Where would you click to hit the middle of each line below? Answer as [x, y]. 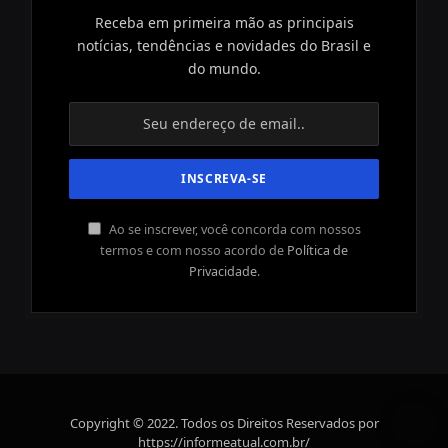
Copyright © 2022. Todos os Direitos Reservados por [224, 422]
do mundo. [224, 68]
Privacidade [222, 271]
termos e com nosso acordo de [193, 250]
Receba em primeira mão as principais [224, 22]
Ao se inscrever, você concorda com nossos [233, 229]
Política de [317, 250]
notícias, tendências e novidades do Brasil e [224, 45]
